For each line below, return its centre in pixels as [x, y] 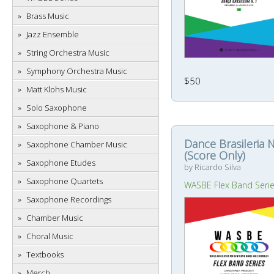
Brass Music [48, 16]
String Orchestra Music [68, 53]
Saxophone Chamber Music [77, 144]
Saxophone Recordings [69, 199]
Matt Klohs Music [57, 89]
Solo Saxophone [57, 108]
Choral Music [50, 236]
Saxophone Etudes [61, 163]
